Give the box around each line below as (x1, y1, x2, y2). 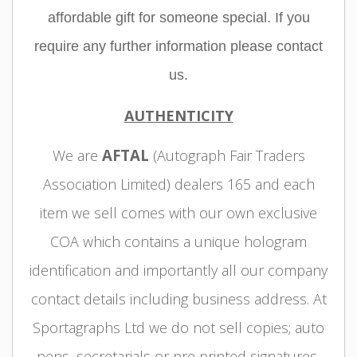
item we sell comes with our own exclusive (40, 202, 317, 222)
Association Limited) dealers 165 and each (42, 174, 315, 194)
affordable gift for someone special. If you (47, 10, 310, 26)
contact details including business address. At (30, 288, 327, 308)
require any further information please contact (34, 38, 323, 55)
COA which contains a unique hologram (50, 231, 307, 251)
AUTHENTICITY (124, 105, 233, 125)
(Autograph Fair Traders (148, 145, 305, 165)
